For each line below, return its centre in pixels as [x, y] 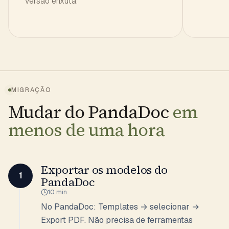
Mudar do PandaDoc [90, 112]
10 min [58, 192]
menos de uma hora [86, 130]
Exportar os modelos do [105, 170]
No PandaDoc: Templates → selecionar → [120, 207]
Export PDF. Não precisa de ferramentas [117, 220]
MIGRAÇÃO [31, 90]
